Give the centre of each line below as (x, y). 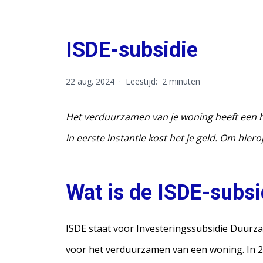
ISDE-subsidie (132, 50)
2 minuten (181, 81)
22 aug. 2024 (90, 81)
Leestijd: (141, 81)
